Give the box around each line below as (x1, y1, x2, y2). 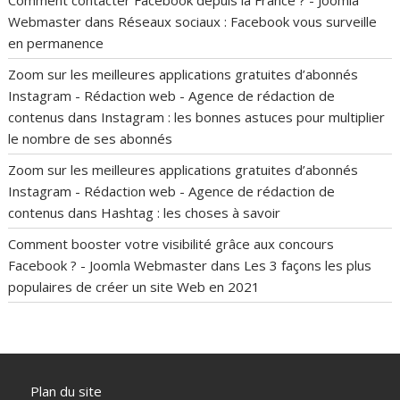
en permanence (8, 34, 104, 53)
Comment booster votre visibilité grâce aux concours (8, 235, 335, 254)
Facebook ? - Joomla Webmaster (8, 256, 208, 275)
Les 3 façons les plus (244, 256, 372, 275)
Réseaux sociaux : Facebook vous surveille (118, 12, 378, 31)
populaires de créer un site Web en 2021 (8, 278, 261, 296)
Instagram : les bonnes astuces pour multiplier (101, 108, 386, 127)
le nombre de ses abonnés (8, 129, 173, 148)
